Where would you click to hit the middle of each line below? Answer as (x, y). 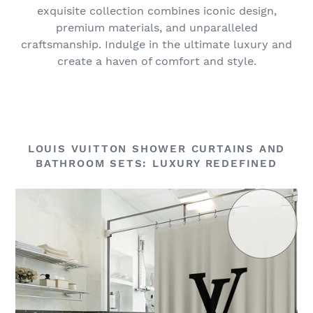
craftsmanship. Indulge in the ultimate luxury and (156, 44)
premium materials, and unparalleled (156, 27)
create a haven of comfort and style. (156, 61)
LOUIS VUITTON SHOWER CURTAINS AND (156, 148)
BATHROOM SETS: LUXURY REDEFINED (156, 163)
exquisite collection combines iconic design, (156, 10)
